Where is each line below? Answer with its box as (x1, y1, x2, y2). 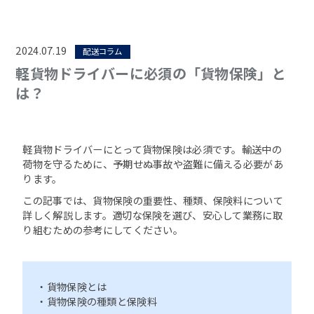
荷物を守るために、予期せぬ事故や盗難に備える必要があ (22, 156, 283, 171)
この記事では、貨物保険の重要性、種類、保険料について (22, 192, 283, 207)
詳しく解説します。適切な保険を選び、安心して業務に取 (22, 207, 282, 222)
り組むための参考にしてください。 (22, 221, 183, 237)
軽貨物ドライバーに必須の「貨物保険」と (15, 62, 286, 83)
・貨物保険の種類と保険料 (36, 293, 157, 308)
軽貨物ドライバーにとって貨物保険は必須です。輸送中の (22, 141, 282, 156)
